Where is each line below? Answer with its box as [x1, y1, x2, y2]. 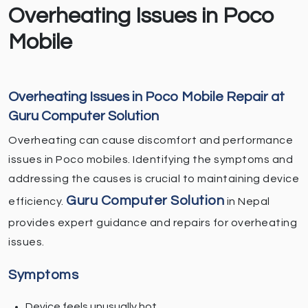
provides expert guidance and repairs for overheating [8, 217, 297, 229]
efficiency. [8, 196, 66, 208]
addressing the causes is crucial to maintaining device [8, 173, 299, 185]
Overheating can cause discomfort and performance [8, 135, 293, 146]
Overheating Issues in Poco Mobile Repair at [8, 90, 285, 104]
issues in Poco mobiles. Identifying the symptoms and [8, 154, 293, 166]
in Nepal [224, 196, 270, 208]
